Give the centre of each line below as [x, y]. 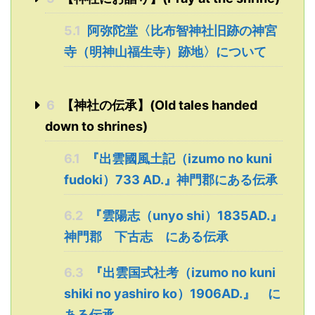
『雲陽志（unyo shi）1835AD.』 [185, 216]
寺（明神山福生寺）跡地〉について [165, 52]
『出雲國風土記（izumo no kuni [178, 159]
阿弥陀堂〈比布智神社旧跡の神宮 [181, 31]
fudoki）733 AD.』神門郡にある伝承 [171, 180]
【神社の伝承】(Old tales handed [157, 105]
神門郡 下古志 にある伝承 [146, 237]
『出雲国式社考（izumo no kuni [181, 273]
